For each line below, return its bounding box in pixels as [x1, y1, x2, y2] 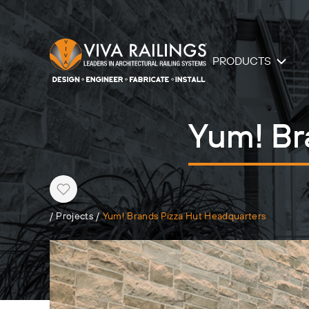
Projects [56, 210, 94, 223]
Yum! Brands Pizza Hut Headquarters [102, 210, 266, 223]
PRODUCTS [212, 54, 271, 68]
